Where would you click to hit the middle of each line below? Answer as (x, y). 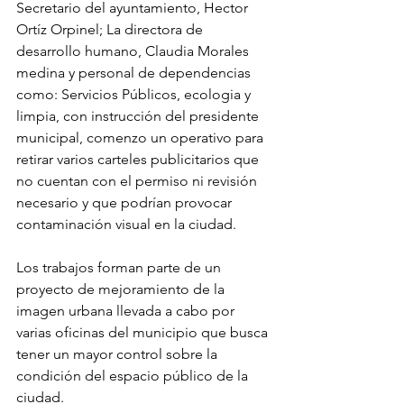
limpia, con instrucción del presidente (139, 116)
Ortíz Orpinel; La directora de (111, 30)
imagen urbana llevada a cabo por (127, 311)
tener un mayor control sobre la (119, 354)
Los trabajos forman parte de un (120, 268)
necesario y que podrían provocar (126, 203)
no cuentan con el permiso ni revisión (138, 181)
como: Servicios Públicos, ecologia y (135, 95)
